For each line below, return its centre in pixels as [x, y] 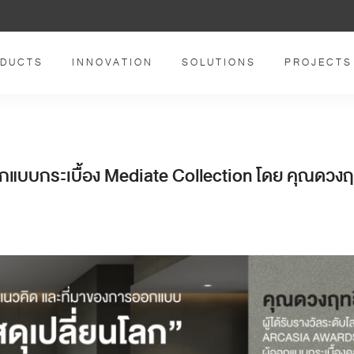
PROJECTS [318, 62]
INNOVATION [113, 62]
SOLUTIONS [219, 62]
